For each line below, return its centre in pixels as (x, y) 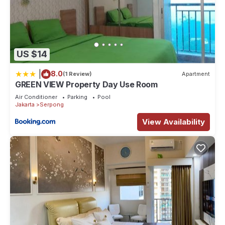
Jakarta (25, 104)
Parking (77, 97)
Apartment (196, 74)
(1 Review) (77, 74)
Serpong (52, 104)
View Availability (174, 122)
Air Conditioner (36, 97)
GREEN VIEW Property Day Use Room (86, 84)
